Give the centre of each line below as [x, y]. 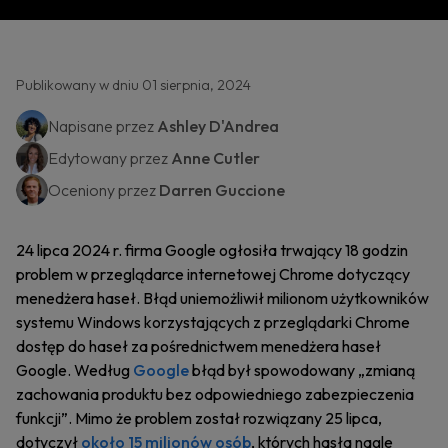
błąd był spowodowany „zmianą [302, 370]
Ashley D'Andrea [218, 126]
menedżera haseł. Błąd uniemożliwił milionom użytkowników [222, 298]
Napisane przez [102, 126]
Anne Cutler [215, 158]
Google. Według [74, 370]
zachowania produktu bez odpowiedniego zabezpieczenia [215, 394]
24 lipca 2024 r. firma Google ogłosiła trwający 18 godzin [212, 250]
